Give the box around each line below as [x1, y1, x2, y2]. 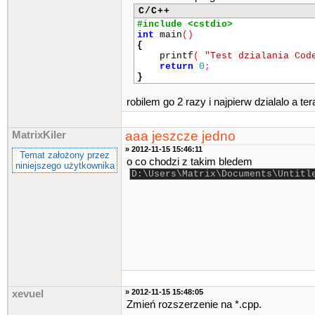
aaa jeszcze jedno [125, 129, 236, 143]
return [160, 61, 193, 72]
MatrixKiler [12, 129, 66, 141]
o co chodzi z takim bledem [127, 156, 252, 167]
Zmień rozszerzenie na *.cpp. [127, 299, 262, 310]
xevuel [12, 288, 44, 300]
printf [137, 51, 193, 61]
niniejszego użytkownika [15, 160, 115, 171]
